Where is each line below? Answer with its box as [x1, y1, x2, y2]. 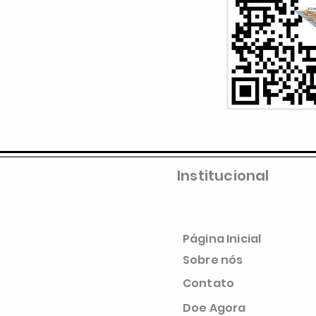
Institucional [177, 166, 269, 186]
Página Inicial [183, 231, 262, 247]
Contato [183, 275, 235, 291]
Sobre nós [183, 252, 243, 268]
